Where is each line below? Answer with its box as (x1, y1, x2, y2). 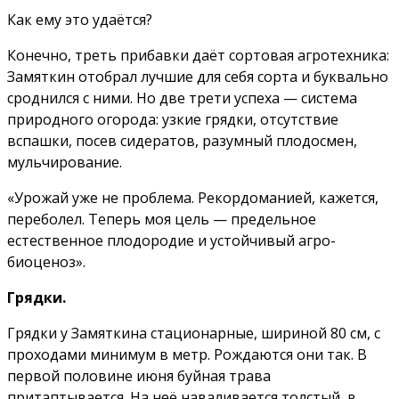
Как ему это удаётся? (7, 10, 152, 30)
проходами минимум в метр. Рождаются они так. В (7, 345, 367, 365)
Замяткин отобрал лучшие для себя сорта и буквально (7, 67, 388, 87)
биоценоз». (7, 252, 85, 273)
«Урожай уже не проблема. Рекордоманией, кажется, (7, 188, 379, 208)
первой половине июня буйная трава (7, 366, 271, 387)
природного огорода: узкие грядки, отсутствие (7, 110, 338, 130)
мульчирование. (7, 152, 122, 173)
